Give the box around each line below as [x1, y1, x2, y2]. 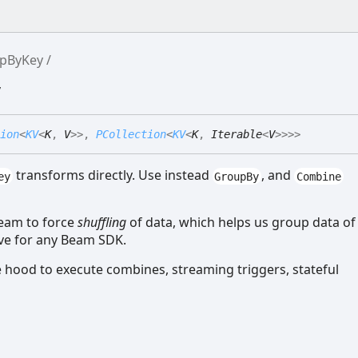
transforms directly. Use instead [12, 166, 213, 185]
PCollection [96, 128, 166, 141]
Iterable [211, 128, 262, 141]
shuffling [77, 213, 126, 232]
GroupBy [214, 169, 260, 183]
